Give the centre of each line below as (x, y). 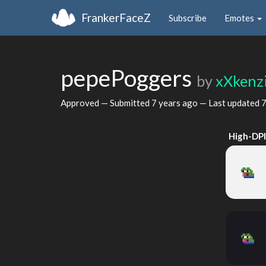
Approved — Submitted (106, 102)
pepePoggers (129, 78)
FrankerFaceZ (116, 17)
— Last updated (229, 102)
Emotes (240, 18)
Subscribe (188, 18)
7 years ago (175, 102)
